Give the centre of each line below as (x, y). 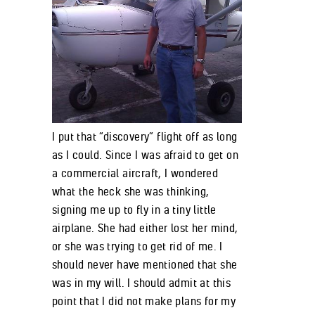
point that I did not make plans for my (144, 301)
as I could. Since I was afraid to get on (145, 154)
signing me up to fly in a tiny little (134, 209)
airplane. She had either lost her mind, (145, 227)
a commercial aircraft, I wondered (135, 173)
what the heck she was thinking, (131, 191)
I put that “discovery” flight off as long (145, 136)
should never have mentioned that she (145, 264)
